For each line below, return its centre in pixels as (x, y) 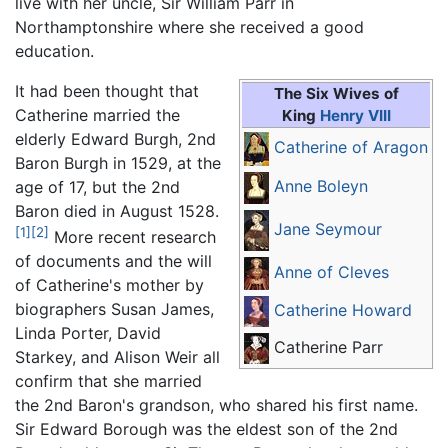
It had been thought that (107, 90)
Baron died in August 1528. (117, 210)
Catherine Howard (343, 309)
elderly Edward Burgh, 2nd (115, 138)
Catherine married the (97, 114)
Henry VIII (355, 115)
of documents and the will (113, 261)
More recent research (132, 237)
